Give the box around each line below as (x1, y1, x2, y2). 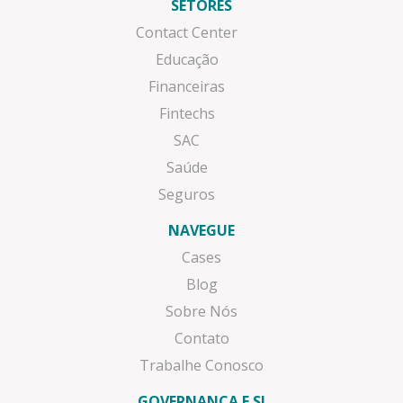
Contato (174, 327, 229, 348)
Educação (155, 49, 219, 69)
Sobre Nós (166, 300, 237, 321)
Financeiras (148, 76, 226, 96)
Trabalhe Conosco (139, 354, 264, 375)
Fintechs (158, 103, 215, 123)
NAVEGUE (168, 219, 235, 240)
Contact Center (136, 22, 238, 42)
